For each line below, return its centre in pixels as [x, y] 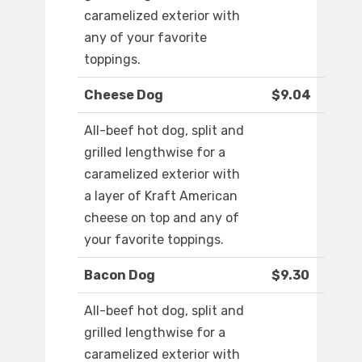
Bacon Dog [120, 276]
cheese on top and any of [162, 218]
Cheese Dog [124, 95]
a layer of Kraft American [161, 196]
